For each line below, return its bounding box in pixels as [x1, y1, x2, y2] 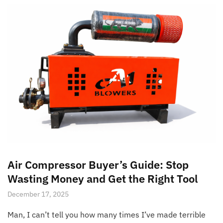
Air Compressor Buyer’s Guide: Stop [7, 157, 189, 172]
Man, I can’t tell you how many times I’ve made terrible [7, 210, 206, 220]
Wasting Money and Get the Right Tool [7, 171, 198, 186]
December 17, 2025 [7, 190, 69, 199]
